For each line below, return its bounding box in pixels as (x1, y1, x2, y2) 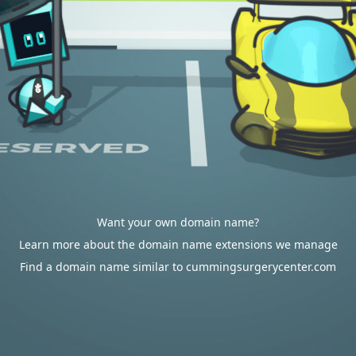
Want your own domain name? (97, 215, 259, 230)
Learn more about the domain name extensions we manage (18, 237, 338, 252)
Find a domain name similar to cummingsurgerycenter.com (20, 259, 336, 274)
